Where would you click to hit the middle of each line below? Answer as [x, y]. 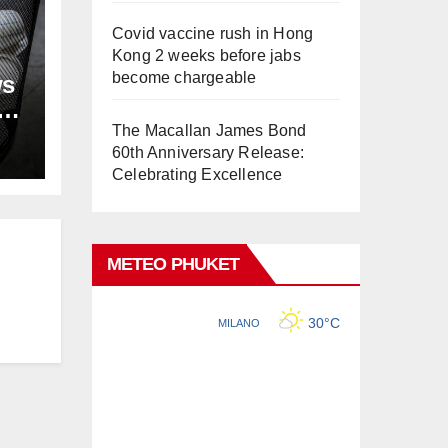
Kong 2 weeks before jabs [206, 55]
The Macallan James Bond [209, 130]
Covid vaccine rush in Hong [213, 33]
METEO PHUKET [173, 263]
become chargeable [184, 77]
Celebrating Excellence [197, 174]
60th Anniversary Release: [208, 152]
